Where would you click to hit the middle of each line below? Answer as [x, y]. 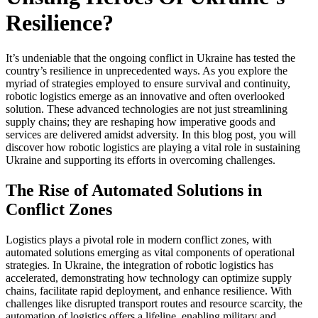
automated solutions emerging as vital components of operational [150, 252]
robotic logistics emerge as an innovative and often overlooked [145, 96]
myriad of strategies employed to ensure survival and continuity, [148, 83]
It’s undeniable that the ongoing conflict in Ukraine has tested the [150, 57]
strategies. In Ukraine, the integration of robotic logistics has [139, 265]
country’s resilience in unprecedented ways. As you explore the [147, 70]
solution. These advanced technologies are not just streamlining [147, 109]
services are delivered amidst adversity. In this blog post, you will [151, 134]
